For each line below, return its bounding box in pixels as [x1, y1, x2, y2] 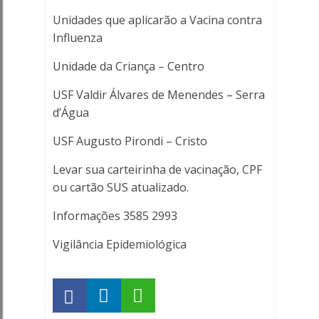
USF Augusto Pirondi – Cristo [52, 133, 207, 149]
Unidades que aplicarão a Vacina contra [52, 12, 262, 28]
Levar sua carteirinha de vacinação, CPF [52, 162, 262, 177]
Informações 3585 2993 [52, 208, 177, 224]
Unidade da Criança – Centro [52, 58, 204, 74]
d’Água [52, 105, 89, 120]
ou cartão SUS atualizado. [52, 179, 189, 195]
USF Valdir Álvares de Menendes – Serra [52, 87, 265, 103]
